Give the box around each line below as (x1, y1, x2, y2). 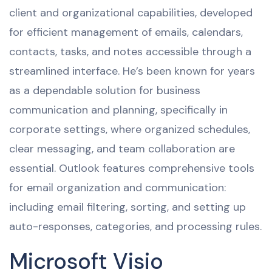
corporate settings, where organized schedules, (9, 121, 250, 137)
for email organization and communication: (9, 180, 226, 195)
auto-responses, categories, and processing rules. (9, 219, 262, 234)
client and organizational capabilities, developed (9, 5, 253, 20)
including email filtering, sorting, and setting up (9, 199, 246, 214)
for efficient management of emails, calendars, (9, 24, 243, 39)
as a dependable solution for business (9, 83, 200, 98)
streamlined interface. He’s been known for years (9, 63, 255, 78)
